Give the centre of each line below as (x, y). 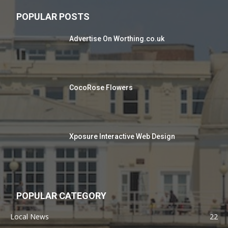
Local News (30, 217)
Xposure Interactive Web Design (122, 136)
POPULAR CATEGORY (61, 196)
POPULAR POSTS (53, 17)
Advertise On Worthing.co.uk (117, 39)
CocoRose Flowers (101, 88)
